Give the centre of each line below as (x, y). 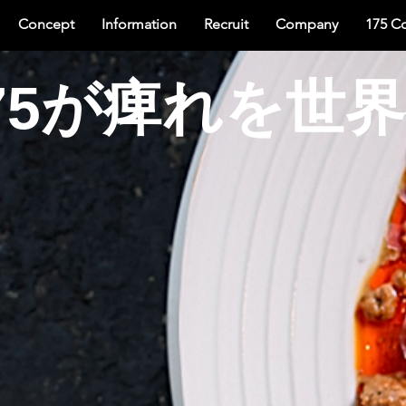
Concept (46, 24)
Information (139, 24)
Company (307, 24)
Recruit (226, 24)
